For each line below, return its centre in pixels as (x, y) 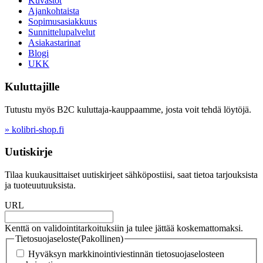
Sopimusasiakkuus (63, 22)
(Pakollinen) (101, 239)
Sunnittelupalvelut (62, 32)
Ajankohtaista (54, 11)
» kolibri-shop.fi (34, 129)
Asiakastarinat (54, 43)
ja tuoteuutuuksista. (40, 186)
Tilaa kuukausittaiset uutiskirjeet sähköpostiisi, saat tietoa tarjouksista (131, 175)
